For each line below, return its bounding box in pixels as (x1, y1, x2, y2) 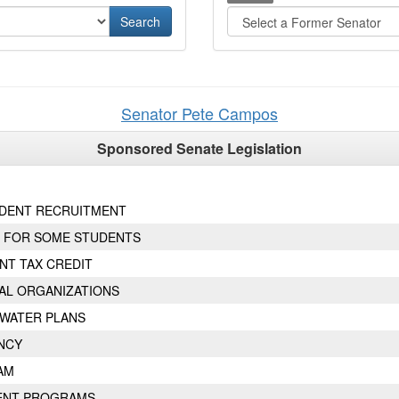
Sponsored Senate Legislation (97, 138, 302, 159)
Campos (218, 102, 278, 125)
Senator (121, 102, 177, 125)
